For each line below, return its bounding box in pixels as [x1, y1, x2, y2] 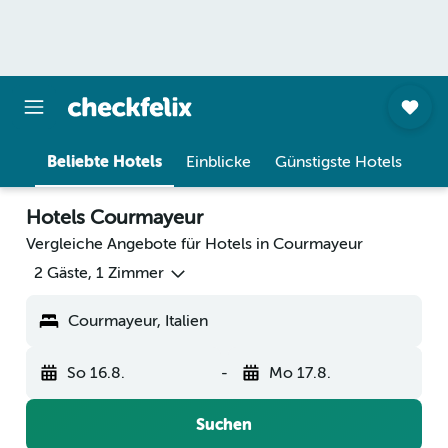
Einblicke [185, 153, 251, 171]
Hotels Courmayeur [26, 206, 203, 229]
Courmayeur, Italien [68, 312, 208, 331]
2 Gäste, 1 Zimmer [34, 264, 164, 283]
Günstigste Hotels [274, 153, 402, 171]
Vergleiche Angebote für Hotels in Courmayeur [26, 235, 363, 253]
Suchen [196, 415, 252, 435]
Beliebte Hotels [46, 152, 162, 171]
